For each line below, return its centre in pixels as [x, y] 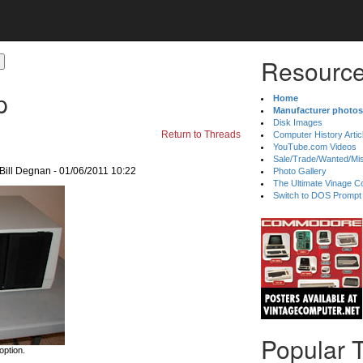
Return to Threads [201, 135]
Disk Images [298, 122]
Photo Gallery [300, 171]
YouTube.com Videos [315, 147]
